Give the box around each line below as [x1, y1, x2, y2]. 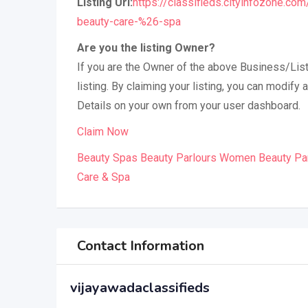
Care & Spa [77, 170, 130, 184]
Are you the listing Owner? [77, 41, 215, 54]
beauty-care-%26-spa [77, 14, 181, 28]
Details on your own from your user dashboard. [77, 98, 300, 112]
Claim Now [77, 124, 129, 138]
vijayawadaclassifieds [70, 278, 210, 297]
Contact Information [77, 236, 204, 255]
